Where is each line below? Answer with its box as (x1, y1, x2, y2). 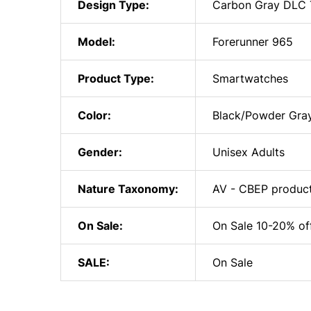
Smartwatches (212, 72, 288, 85)
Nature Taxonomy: (78, 182, 178, 196)
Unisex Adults (212, 145, 285, 159)
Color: (78, 108, 111, 122)
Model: (78, 35, 115, 49)
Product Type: (78, 72, 154, 85)
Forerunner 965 (212, 35, 293, 49)
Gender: (78, 145, 122, 159)
